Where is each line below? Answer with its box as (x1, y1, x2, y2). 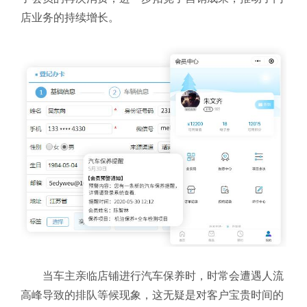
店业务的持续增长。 (21, 11, 119, 23)
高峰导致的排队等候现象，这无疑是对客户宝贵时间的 (21, 289, 284, 302)
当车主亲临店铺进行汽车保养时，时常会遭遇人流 (42, 270, 284, 282)
